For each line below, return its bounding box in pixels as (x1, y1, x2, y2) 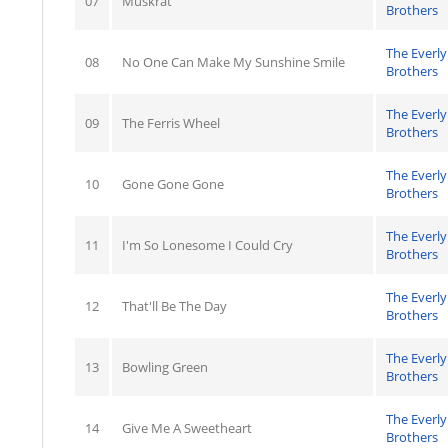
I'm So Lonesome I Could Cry (122, 236, 293, 254)
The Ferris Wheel (122, 114, 220, 132)
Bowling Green (122, 358, 208, 376)
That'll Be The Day (122, 297, 227, 315)
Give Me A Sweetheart (122, 419, 252, 437)
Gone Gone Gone (122, 175, 224, 193)
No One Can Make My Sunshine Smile (122, 53, 345, 71)
